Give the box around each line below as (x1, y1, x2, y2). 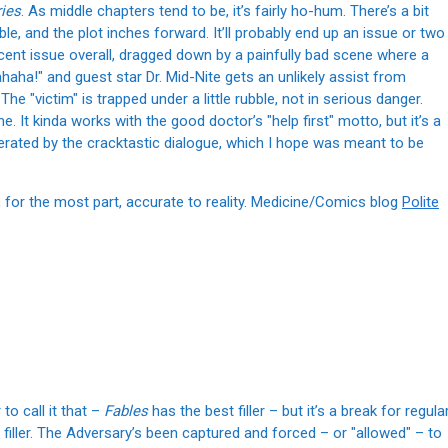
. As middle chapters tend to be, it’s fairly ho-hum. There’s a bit (21, 2, 429, 21)
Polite (402, 193, 439, 212)
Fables (104, 402, 148, 421)
